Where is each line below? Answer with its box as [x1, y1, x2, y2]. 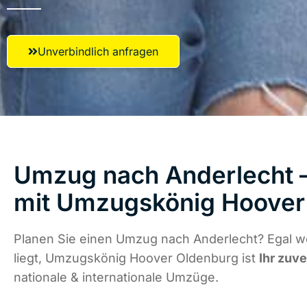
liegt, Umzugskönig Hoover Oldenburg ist [14, 251, 259, 266]
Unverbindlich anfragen [38, 45, 158, 58]
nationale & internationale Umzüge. [14, 270, 219, 285]
